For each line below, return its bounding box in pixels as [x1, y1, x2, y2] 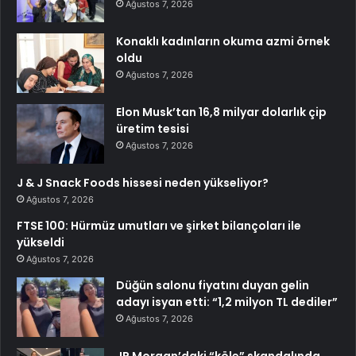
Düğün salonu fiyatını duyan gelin [116, 277, 309, 294]
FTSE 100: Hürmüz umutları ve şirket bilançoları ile [17, 218, 301, 234]
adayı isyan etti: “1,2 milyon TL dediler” [116, 294, 338, 311]
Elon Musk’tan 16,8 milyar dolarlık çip [116, 104, 327, 121]
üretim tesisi [116, 121, 189, 137]
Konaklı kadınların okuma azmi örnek [116, 33, 330, 50]
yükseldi [17, 234, 64, 251]
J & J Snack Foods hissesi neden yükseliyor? [17, 175, 269, 192]
